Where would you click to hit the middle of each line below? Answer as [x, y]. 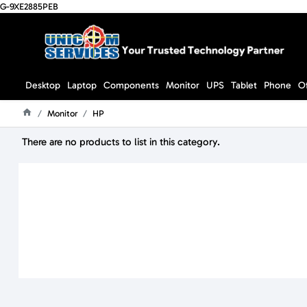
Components [131, 85]
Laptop [82, 85]
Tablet [244, 85]
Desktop [43, 85]
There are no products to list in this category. [121, 142]
